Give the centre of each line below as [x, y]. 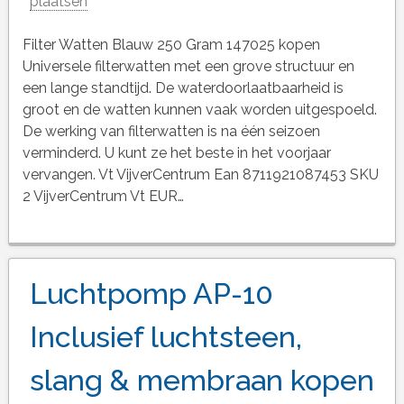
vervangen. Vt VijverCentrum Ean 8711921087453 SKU [200, 175]
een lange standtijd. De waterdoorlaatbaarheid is [183, 88]
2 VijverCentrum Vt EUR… [103, 197]
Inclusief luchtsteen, [165, 337]
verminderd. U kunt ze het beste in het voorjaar [176, 153]
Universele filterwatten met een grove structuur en [188, 67]
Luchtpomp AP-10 [151, 294]
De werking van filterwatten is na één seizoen [171, 132]
